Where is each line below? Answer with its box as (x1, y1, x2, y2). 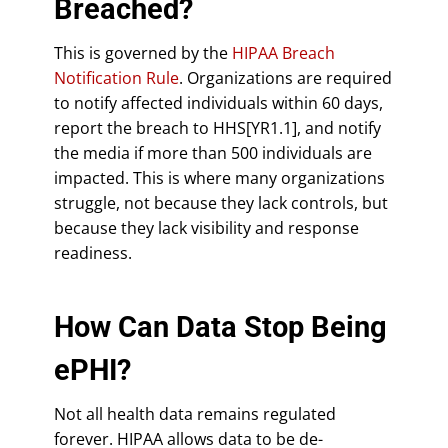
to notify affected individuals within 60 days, (54, 91, 383, 114)
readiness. (54, 241, 132, 264)
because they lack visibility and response (54, 216, 359, 239)
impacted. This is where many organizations (54, 166, 385, 189)
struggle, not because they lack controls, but (54, 191, 388, 214)
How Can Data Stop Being (54, 309, 387, 344)
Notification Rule (54, 66, 179, 89)
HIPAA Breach (232, 41, 335, 64)
